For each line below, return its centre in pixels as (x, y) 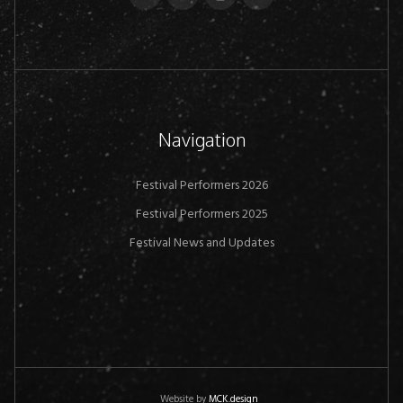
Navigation (201, 139)
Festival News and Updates (201, 243)
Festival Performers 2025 (201, 214)
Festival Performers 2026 (201, 185)
